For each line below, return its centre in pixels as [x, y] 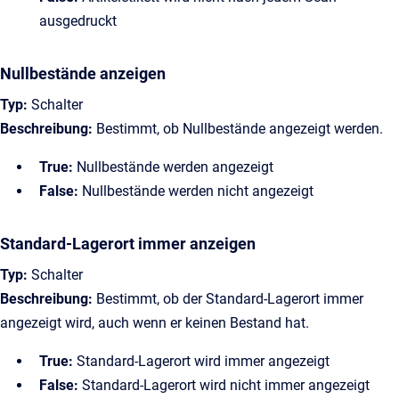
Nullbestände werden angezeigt [173, 167]
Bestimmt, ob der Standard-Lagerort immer [228, 299]
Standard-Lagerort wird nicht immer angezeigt [224, 385]
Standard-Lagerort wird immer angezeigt [201, 361]
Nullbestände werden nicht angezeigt [196, 191]
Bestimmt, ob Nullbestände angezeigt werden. [238, 129]
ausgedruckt [78, 21]
